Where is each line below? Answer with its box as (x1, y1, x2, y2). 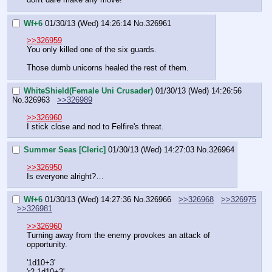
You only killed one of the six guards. (27, 44, 157, 54)
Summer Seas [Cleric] (24, 145, 106, 155)
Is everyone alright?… (27, 171, 104, 181)
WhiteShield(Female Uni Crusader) (24, 86, 153, 96)
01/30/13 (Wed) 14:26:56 (155, 86, 242, 96)
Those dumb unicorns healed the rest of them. (27, 63, 189, 72)
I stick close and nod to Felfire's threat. (27, 121, 164, 131)
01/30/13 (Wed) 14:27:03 (108, 145, 194, 155)
